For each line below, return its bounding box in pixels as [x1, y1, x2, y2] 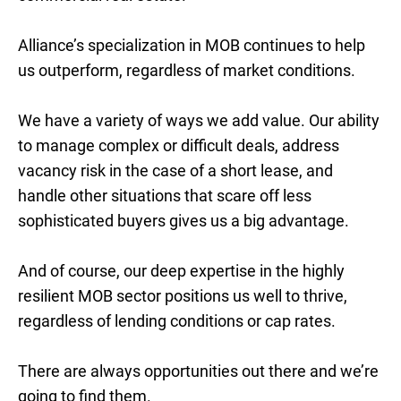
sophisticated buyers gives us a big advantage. [18, 211, 349, 230]
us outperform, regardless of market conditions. [18, 61, 355, 80]
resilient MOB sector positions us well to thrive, [18, 286, 347, 305]
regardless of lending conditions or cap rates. [18, 311, 336, 330]
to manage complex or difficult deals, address [18, 136, 339, 155]
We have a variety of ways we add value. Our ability [18, 111, 380, 130]
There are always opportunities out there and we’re [18, 362, 379, 380]
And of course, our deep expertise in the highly [18, 261, 345, 280]
